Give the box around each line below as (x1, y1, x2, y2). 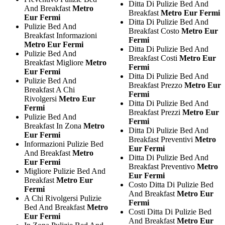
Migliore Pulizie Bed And (24, 166, 105, 175)
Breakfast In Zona (24, 121, 83, 130)
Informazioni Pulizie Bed (24, 139, 103, 148)
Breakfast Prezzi (128, 107, 182, 117)
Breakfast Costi (128, 53, 179, 62)
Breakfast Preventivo (128, 162, 197, 171)
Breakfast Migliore (24, 58, 85, 67)
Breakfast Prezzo (128, 80, 184, 89)
